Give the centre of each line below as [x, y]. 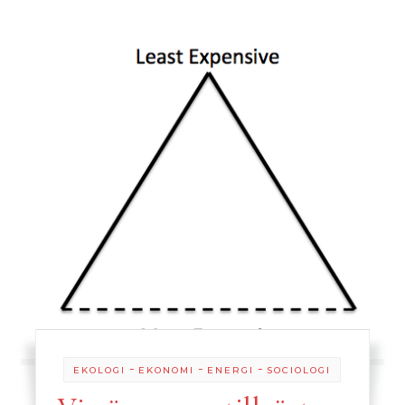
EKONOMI [167, 370]
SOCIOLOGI [299, 370]
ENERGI [231, 370]
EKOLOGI [100, 370]
